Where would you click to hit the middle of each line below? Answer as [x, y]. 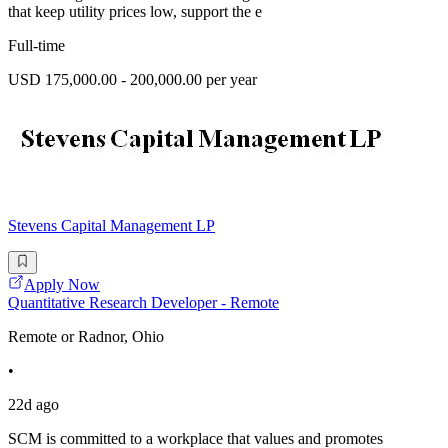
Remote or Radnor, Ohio [86, 336]
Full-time [36, 46]
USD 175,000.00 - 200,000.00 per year [132, 80]
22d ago [33, 404]
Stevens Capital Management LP [111, 226]
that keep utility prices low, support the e [135, 12]
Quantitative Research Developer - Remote [143, 302]
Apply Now [62, 284]
